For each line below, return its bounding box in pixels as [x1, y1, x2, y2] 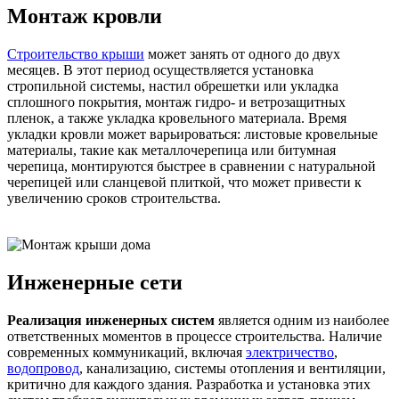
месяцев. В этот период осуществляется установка [7, 62, 313, 78]
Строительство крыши [7, 46, 144, 62]
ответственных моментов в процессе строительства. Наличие [7, 329, 382, 345]
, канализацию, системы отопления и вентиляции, [79, 361, 386, 377]
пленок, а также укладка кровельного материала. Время [7, 110, 346, 126]
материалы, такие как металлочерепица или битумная [7, 142, 336, 159]
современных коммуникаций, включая [7, 345, 246, 361]
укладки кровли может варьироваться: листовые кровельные [7, 126, 378, 142]
